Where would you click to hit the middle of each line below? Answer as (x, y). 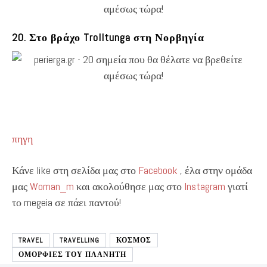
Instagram (205, 186)
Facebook (158, 170)
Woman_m (52, 186)
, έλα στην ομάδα (215, 170)
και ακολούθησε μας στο (129, 186)
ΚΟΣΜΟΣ (134, 240)
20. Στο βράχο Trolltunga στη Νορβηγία (108, 37)
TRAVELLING (80, 240)
